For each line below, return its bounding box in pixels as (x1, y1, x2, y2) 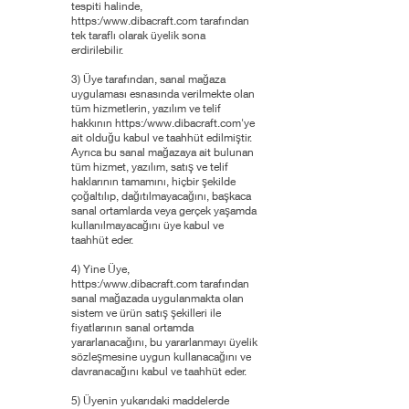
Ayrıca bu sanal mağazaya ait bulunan (71, 145, 254, 159)
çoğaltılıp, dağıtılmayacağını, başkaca (71, 189, 251, 203)
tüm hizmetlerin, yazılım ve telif (71, 101, 221, 115)
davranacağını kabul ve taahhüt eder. (71, 364, 246, 378)
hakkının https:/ (71, 116, 147, 130)
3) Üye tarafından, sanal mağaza (71, 72, 225, 86)
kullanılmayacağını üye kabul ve (71, 218, 224, 232)
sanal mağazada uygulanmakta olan (71, 291, 244, 305)
